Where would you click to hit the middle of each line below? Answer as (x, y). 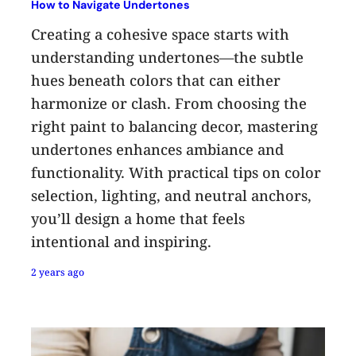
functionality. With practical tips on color (176, 172)
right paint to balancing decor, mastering (175, 126)
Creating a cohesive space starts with (161, 34)
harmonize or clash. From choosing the (169, 103)
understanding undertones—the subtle (168, 57)
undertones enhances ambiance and (158, 149)
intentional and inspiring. (122, 241)
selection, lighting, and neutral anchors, (172, 195)
